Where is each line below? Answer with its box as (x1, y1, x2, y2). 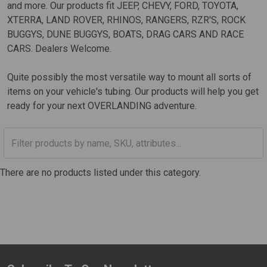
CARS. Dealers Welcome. (7, 43, 111, 55)
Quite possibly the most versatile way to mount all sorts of (7, 72, 252, 83)
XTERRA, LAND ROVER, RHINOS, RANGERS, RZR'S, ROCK (7, 14, 246, 26)
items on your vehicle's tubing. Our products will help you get (7, 86, 259, 98)
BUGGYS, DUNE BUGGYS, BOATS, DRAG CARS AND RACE (7, 29, 244, 41)
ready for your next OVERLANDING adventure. (7, 100, 197, 112)
